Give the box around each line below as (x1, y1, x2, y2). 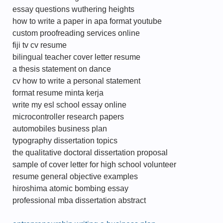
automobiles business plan (12, 124, 107, 133)
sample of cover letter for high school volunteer (12, 160, 176, 169)
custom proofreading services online (12, 29, 140, 37)
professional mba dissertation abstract (12, 196, 146, 205)
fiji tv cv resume (12, 41, 67, 49)
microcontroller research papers (12, 112, 124, 121)
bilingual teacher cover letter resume (12, 53, 140, 61)
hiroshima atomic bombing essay (12, 184, 128, 193)
